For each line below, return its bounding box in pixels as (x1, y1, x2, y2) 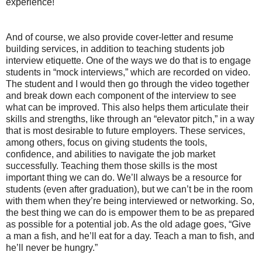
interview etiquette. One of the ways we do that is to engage (6, 55, 251, 65)
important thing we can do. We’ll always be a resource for (6, 172, 242, 182)
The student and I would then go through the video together (6, 78, 249, 89)
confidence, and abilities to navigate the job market (6, 149, 215, 159)
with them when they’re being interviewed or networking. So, (6, 195, 254, 206)
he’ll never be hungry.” (6, 242, 98, 253)
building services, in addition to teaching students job (6, 43, 225, 54)
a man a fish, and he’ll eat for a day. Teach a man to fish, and (6, 230, 254, 241)
